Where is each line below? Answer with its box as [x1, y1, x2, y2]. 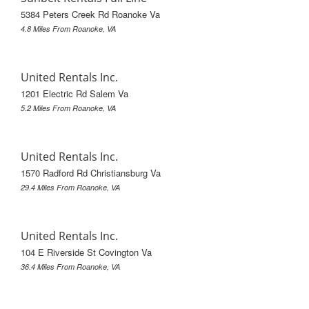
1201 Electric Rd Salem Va [21, 87, 128, 101]
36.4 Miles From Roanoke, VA [21, 261, 120, 272]
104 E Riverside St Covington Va [21, 246, 152, 259]
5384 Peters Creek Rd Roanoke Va [21, 8, 160, 21]
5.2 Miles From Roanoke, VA [21, 103, 116, 114]
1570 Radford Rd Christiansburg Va [21, 166, 161, 180]
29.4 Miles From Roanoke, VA [21, 182, 120, 193]
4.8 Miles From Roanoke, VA [21, 23, 116, 34]
